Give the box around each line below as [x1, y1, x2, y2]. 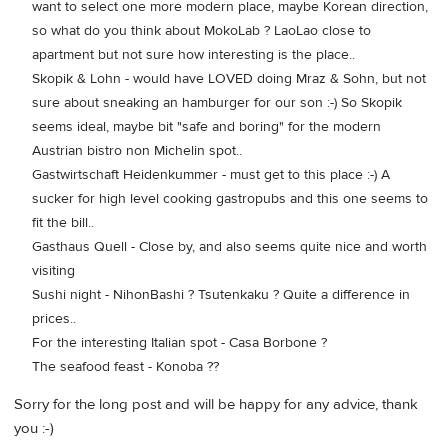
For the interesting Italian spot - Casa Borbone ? [32, 333, 327, 352]
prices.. [32, 309, 76, 328]
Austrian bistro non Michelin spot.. [32, 141, 242, 160]
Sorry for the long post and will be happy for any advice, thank [14, 394, 418, 414]
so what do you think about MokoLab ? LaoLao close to [32, 21, 371, 40]
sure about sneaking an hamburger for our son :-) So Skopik [32, 93, 402, 112]
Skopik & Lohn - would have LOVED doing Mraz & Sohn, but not [32, 69, 426, 88]
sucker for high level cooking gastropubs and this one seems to [32, 189, 428, 208]
